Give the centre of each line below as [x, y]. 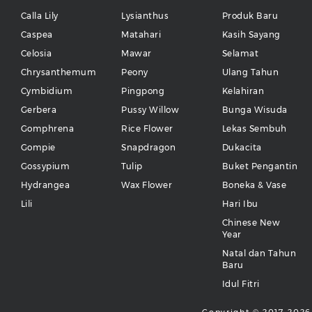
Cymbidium [47, 91]
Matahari [141, 35]
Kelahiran [243, 91]
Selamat [240, 54]
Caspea [37, 35]
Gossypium [45, 166]
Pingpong [143, 91]
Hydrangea [45, 185]
